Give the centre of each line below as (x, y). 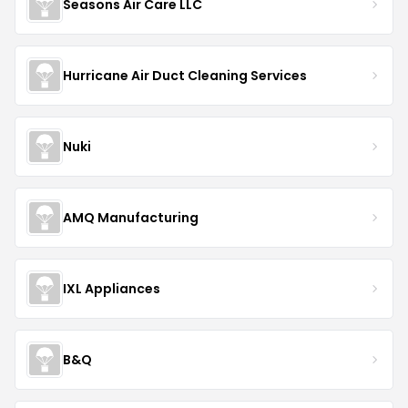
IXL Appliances (112, 288)
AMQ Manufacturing (131, 217)
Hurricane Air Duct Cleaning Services (185, 75)
